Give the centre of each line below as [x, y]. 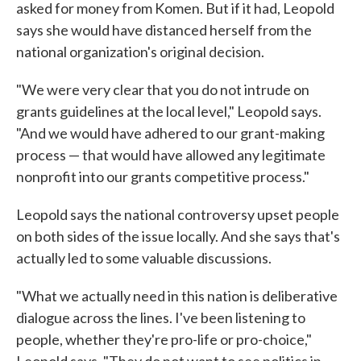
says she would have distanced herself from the [164, 30]
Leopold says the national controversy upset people [178, 215]
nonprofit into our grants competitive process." [163, 177]
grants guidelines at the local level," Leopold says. [169, 112]
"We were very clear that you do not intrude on [163, 90]
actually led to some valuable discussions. [144, 258]
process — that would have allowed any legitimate [171, 155]
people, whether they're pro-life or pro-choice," [164, 340]
